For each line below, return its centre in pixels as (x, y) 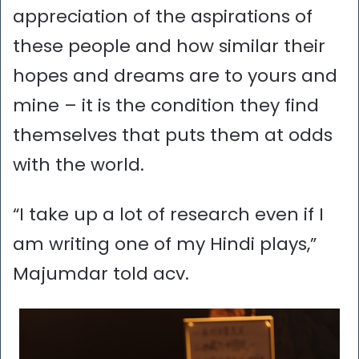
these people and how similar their (169, 46)
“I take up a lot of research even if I (168, 214)
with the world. (79, 164)
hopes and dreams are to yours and (175, 75)
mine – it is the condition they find (166, 105)
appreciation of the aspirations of (163, 16)
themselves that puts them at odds (173, 135)
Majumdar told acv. (101, 273)
